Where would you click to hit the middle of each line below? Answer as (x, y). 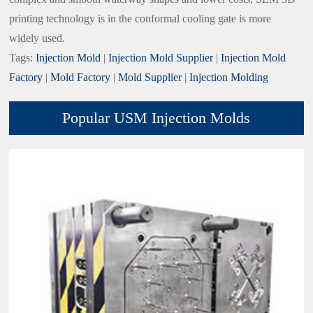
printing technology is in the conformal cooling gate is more (140, 18)
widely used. (37, 38)
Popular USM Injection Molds (156, 117)
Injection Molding (229, 77)
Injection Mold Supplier (161, 57)
